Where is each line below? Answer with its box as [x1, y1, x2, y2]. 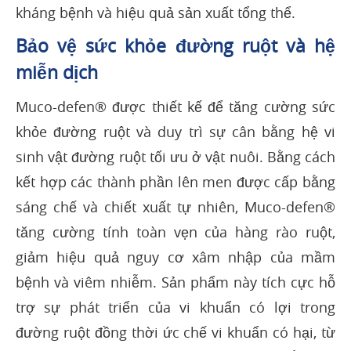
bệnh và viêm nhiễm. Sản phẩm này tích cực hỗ [16, 273, 335, 292]
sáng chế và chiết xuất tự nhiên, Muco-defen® [16, 197, 335, 217]
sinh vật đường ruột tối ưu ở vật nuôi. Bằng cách [16, 147, 335, 167]
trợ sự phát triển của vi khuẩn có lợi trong [16, 298, 335, 317]
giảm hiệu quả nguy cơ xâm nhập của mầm [16, 248, 335, 267]
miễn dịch [16, 60, 98, 85]
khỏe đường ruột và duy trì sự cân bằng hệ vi [16, 122, 335, 142]
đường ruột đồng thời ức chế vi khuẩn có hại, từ [16, 323, 335, 342]
